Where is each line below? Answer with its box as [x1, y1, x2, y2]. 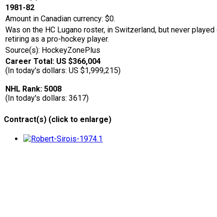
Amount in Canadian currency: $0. [5, 14, 115, 24]
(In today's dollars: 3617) [5, 93, 89, 103]
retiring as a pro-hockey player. [5, 34, 109, 44]
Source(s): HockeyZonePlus [5, 46, 100, 55]
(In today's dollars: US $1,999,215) [5, 66, 121, 76]
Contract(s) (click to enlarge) [4, 114, 111, 124]
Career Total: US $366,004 [5, 57, 101, 66]
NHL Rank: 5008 [5, 84, 62, 94]
